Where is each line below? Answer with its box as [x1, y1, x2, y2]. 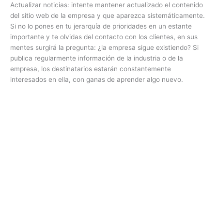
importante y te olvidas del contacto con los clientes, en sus [10, 33, 198, 41]
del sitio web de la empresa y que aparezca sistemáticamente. [10, 12, 205, 20]
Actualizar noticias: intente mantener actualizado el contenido [10, 1, 203, 9]
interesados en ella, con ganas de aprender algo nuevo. [10, 76, 184, 84]
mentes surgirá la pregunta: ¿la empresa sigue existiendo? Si [10, 44, 199, 52]
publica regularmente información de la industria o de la [10, 54, 184, 62]
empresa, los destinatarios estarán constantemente [10, 65, 171, 73]
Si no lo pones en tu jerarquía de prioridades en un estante [10, 22, 192, 31]
